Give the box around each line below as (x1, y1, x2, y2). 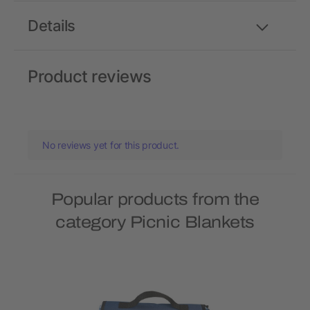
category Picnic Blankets (55, 213, 255, 232)
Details (28, 17, 75, 35)
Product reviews (28, 66, 152, 87)
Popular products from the (51, 190, 259, 209)
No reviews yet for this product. (42, 139, 180, 152)
